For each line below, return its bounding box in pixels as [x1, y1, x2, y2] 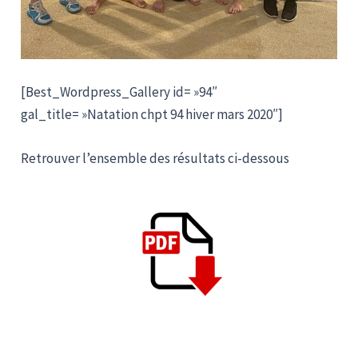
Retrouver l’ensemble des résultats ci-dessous [21, 149, 290, 167]
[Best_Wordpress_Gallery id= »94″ [21, 82, 218, 101]
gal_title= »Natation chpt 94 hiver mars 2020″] [21, 105, 284, 123]
